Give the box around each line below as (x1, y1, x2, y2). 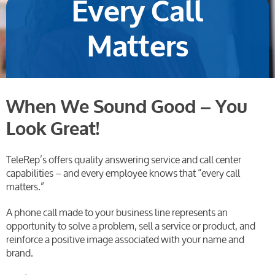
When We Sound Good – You (6, 95, 247, 120)
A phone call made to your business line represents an (6, 202, 228, 223)
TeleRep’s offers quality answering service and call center (6, 149, 241, 170)
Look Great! (6, 117, 99, 142)
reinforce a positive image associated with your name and (6, 229, 244, 250)
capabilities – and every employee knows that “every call (6, 163, 240, 184)
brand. (6, 242, 33, 263)
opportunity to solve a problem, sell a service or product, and (6, 215, 255, 236)
